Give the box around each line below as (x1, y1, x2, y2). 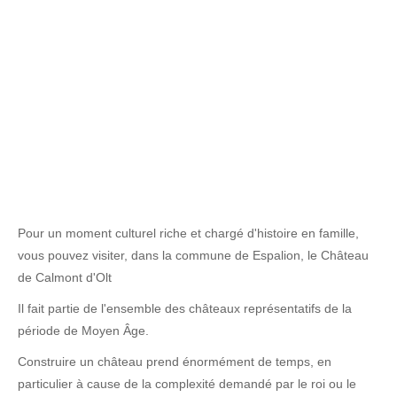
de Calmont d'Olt (18, 270, 112, 284)
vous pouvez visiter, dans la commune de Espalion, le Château (18, 248, 369, 262)
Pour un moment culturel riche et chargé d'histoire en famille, (18, 226, 359, 240)
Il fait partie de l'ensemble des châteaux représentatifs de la (18, 301, 352, 315)
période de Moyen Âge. (18, 323, 149, 338)
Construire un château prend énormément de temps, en (18, 354, 331, 369)
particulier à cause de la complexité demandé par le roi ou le (18, 377, 356, 391)
